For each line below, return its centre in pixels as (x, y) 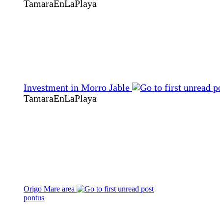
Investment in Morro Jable (78, 87)
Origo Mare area (50, 189)
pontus (34, 197)
